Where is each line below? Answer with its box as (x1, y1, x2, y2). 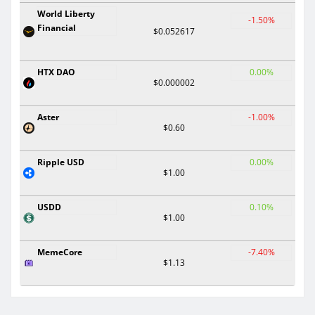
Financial (37, 21, 76, 34)
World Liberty (37, 7, 95, 20)
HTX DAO (37, 65, 75, 78)
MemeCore (37, 245, 82, 258)
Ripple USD (37, 155, 84, 168)
